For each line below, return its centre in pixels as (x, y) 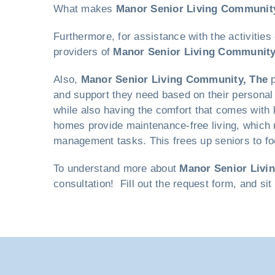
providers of (83, 52)
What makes (85, 9)
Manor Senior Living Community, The (174, 79)
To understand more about (117, 168)
